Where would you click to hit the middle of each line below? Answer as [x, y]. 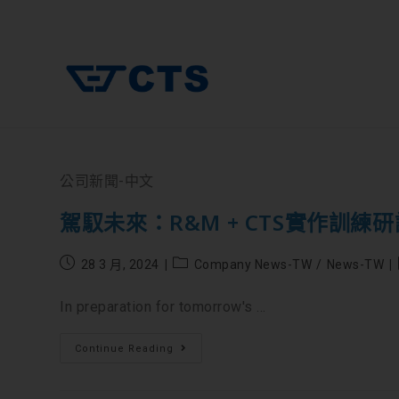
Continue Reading [125, 349]
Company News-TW [253, 265]
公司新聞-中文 [107, 181]
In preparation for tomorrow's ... [163, 307]
